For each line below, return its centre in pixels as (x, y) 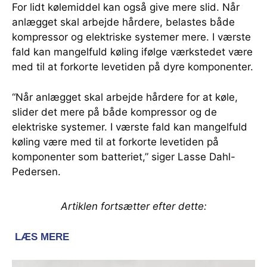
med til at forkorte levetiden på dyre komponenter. (133, 66)
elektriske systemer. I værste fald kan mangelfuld (130, 127)
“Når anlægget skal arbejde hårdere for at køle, (125, 97)
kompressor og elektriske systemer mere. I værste (131, 37)
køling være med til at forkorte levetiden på (115, 142)
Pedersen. (36, 171)
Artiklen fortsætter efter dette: (133, 206)
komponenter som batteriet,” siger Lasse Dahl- (124, 156)
